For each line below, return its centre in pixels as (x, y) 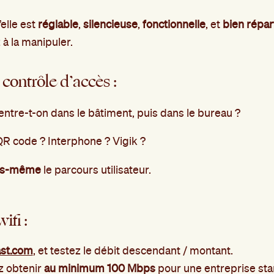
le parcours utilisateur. (96, 169)
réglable (58, 24)
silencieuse (110, 24)
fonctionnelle (174, 24)
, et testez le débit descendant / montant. (133, 250)
